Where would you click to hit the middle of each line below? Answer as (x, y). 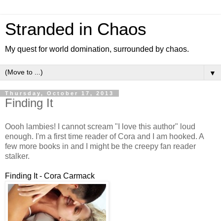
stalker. (17, 156)
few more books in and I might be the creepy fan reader (100, 146)
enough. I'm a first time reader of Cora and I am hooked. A (104, 136)
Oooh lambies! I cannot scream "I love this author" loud (100, 126)
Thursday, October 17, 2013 (59, 93)
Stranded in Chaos (76, 29)
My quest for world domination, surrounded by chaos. (97, 49)
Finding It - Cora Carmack (50, 176)
